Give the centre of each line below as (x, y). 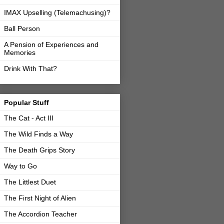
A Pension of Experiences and (51, 45)
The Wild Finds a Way (38, 134)
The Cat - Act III (29, 118)
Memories (20, 53)
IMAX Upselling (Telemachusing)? (57, 13)
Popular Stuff (26, 103)
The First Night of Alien (40, 198)
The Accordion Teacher (40, 214)
